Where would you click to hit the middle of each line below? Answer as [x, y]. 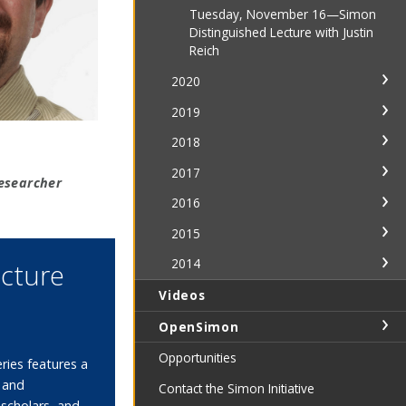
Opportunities [198, 358]
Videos [182, 295]
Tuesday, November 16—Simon [283, 14]
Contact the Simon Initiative [237, 388]
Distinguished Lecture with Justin [282, 33]
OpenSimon [199, 326]
